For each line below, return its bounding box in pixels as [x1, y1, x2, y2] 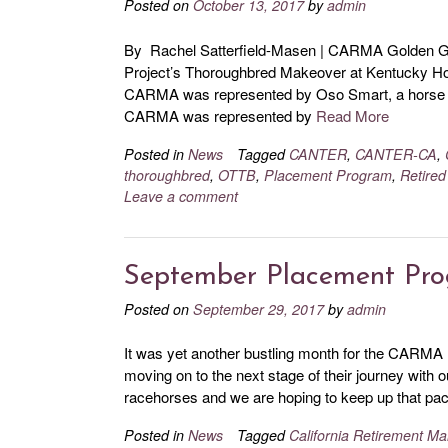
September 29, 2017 [193, 298, 324, 319]
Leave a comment [124, 185, 238, 206]
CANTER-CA [355, 143, 437, 164]
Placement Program [264, 164, 392, 185]
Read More [316, 104, 389, 126]
